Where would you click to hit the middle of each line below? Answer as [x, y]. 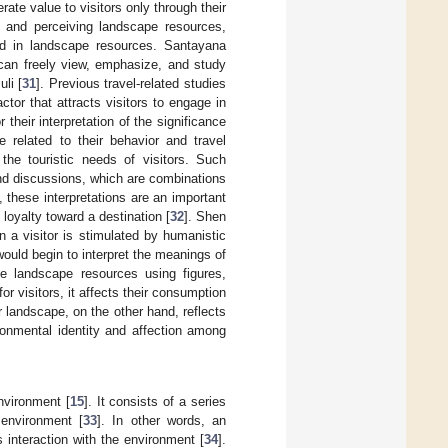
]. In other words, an [162, 420]
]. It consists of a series [154, 401]
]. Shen [205, 217]
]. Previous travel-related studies [131, 84]
